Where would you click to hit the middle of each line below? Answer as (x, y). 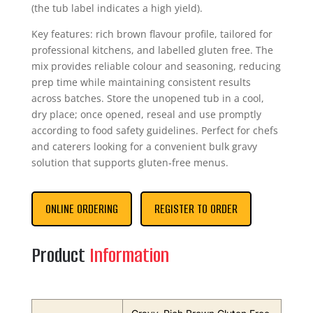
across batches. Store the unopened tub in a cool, (147, 98)
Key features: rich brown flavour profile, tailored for (152, 34)
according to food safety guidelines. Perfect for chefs (154, 130)
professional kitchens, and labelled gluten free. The (152, 50)
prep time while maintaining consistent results (141, 82)
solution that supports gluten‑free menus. (130, 162)
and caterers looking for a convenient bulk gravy (144, 146)
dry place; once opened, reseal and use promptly (146, 114)
